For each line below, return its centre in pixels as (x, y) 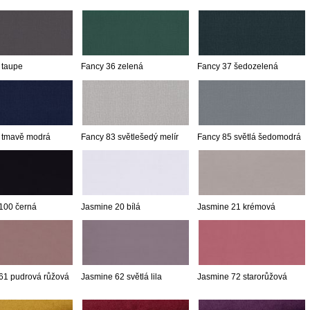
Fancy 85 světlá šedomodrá (249, 137)
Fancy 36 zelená (112, 67)
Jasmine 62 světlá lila (121, 276)
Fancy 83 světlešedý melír (130, 137)
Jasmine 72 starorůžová (242, 276)
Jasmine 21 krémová (236, 207)
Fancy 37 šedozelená (238, 67)
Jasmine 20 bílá (111, 207)
